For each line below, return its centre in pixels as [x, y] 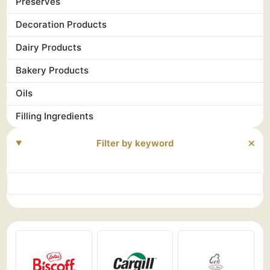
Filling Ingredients [55, 116]
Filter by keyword [135, 143]
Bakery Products [52, 71]
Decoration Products [61, 25]
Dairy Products [49, 48]
